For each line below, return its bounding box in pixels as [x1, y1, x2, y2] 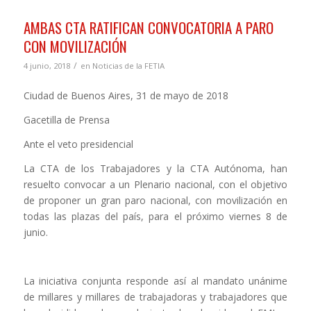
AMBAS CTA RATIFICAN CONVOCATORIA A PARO [23, 17, 274, 39]
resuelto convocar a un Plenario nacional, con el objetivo [23, 177, 288, 191]
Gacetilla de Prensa [23, 112, 110, 126]
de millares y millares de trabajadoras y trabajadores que [23, 289, 288, 303]
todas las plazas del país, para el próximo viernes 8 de [23, 209, 288, 223]
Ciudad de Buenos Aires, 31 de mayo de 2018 [23, 89, 228, 103]
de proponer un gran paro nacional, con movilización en [23, 193, 288, 207]
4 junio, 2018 [23, 60, 70, 72]
